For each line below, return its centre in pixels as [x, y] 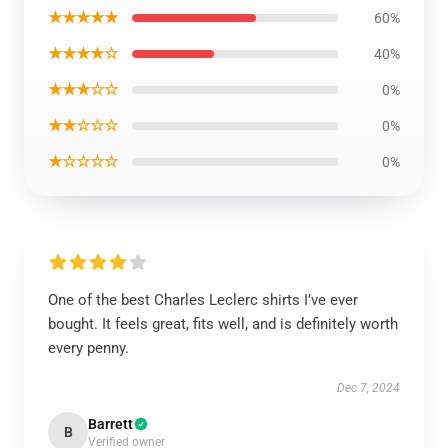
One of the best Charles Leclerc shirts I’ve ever [203, 300]
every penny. [88, 348]
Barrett [110, 424]
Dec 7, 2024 [368, 388]
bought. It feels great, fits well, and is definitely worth [223, 324]
